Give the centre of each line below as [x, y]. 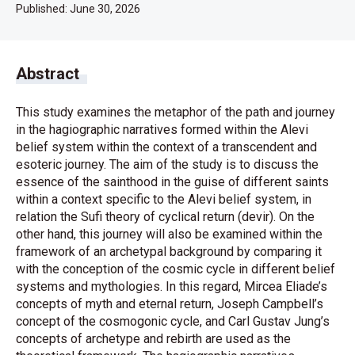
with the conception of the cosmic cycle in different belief [176, 269]
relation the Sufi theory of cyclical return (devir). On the [165, 217]
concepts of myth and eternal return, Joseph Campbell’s [170, 304]
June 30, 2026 [105, 9]
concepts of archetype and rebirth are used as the [153, 339]
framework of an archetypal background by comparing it [169, 252]
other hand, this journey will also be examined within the [169, 234]
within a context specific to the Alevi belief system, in [164, 199]
